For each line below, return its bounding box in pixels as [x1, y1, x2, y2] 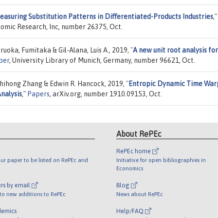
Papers [27, 90, 50, 98]
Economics [116, 165, 143, 172]
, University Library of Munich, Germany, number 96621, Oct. [9, 56, 195, 64]
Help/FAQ [116, 207, 145, 215]
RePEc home [116, 147, 152, 155]
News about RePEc [116, 191, 163, 198]
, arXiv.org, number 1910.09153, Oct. [50, 90, 162, 98]
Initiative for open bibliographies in [116, 157, 206, 163]
